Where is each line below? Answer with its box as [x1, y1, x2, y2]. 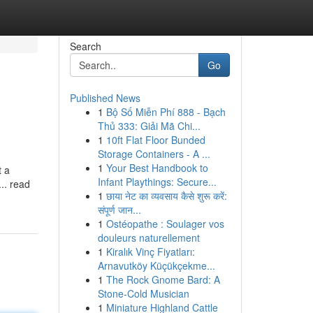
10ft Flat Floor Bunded [105, 133, 205, 147]
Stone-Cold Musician [97, 286, 189, 300]
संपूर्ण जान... [97, 203, 141, 217]
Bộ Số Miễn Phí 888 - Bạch [105, 105, 226, 119]
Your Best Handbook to [105, 161, 208, 175]
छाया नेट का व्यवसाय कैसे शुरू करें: [105, 189, 227, 203]
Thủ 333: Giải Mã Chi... [97, 119, 201, 133]
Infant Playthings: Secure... [97, 175, 217, 189]
